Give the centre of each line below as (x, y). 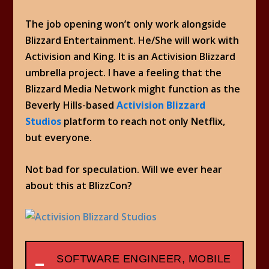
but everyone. (59, 138)
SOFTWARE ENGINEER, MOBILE (144, 258)
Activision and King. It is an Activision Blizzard (131, 57)
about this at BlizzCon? (79, 185)
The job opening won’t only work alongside (126, 24)
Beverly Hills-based (71, 105)
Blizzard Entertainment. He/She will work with (132, 41)
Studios (44, 122)
